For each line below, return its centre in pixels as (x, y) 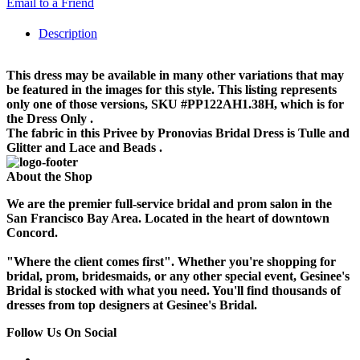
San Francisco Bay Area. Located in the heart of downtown (168, 218)
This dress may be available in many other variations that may (175, 75)
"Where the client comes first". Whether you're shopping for (171, 261)
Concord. (32, 232)
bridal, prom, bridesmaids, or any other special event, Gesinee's (178, 276)
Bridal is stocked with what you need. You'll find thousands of (174, 290)
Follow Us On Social (61, 332)
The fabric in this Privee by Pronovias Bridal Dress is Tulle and (178, 133)
